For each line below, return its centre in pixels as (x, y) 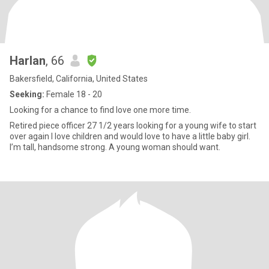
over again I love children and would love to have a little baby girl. (130, 136)
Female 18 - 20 (73, 94)
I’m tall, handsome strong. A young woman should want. (115, 147)
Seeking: (27, 94)
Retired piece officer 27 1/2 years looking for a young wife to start (133, 125)
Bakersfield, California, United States (79, 79)
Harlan (28, 61)
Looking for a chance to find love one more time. (100, 110)
